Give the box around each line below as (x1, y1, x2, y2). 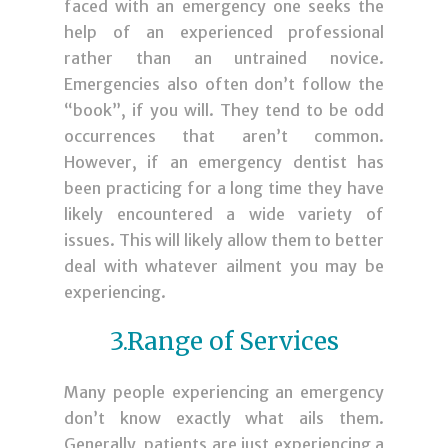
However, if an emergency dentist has (64, 151, 384, 172)
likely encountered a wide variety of (64, 203, 384, 224)
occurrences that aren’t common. (64, 125, 384, 146)
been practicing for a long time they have (64, 177, 384, 198)
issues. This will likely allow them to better (64, 229, 384, 250)
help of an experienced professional (64, 21, 384, 42)
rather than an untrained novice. (64, 47, 384, 68)
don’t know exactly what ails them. (64, 407, 384, 428)
